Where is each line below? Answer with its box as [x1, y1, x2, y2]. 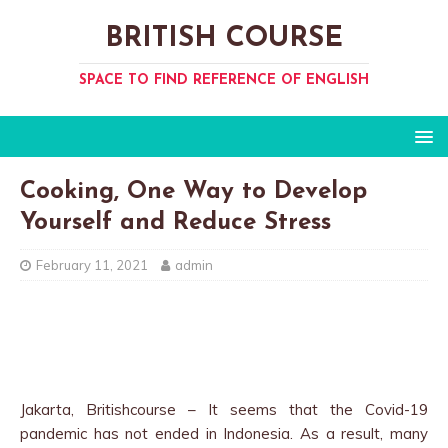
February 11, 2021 [36, 257, 148, 273]
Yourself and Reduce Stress [20, 211, 331, 235]
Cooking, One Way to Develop [20, 180, 367, 204]
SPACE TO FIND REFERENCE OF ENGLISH [79, 73, 369, 88]
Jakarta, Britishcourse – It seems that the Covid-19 [20, 400, 428, 419]
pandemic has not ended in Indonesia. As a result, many [20, 424, 428, 443]
